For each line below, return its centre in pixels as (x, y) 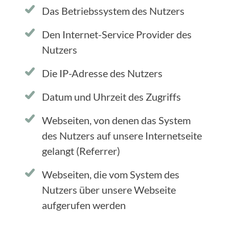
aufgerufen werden (84, 205)
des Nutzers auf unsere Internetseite (122, 135)
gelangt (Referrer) (81, 151)
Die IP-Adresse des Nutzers (102, 73)
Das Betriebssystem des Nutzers (113, 11)
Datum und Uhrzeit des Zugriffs (111, 97)
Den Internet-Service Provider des (117, 34)
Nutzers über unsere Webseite (109, 190)
